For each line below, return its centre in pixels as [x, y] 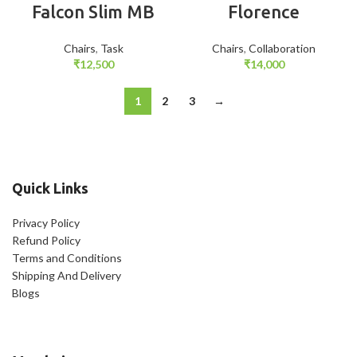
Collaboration [282, 48]
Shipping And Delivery [67, 275]
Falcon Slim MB [93, 12]
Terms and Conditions [67, 258]
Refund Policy [46, 240]
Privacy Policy [46, 223]
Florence [264, 12]
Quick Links [50, 188]
